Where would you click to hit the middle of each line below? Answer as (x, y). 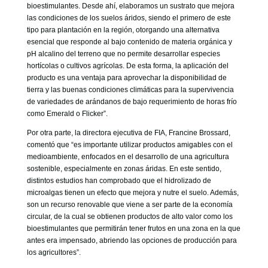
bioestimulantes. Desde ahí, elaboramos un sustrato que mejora (130, 6)
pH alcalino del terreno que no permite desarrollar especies (123, 54)
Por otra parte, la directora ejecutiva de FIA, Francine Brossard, (128, 133)
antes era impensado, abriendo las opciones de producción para (132, 240)
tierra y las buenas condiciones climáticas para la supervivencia (130, 90)
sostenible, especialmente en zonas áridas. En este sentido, (124, 169)
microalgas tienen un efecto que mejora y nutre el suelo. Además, (133, 193)
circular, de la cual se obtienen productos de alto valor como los (130, 217)
